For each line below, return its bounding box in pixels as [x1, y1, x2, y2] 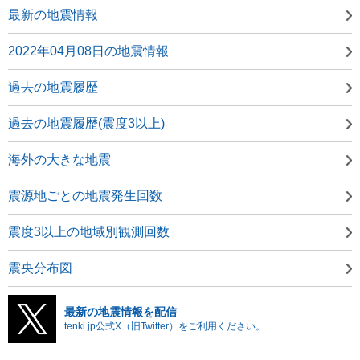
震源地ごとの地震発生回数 [8, 188, 162, 202]
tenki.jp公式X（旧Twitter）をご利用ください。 [64, 320, 265, 332]
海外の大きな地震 [8, 152, 111, 166]
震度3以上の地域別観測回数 [8, 224, 170, 239]
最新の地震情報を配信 [64, 305, 177, 318]
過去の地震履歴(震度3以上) [8, 116, 165, 130]
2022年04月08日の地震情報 [8, 43, 169, 58]
